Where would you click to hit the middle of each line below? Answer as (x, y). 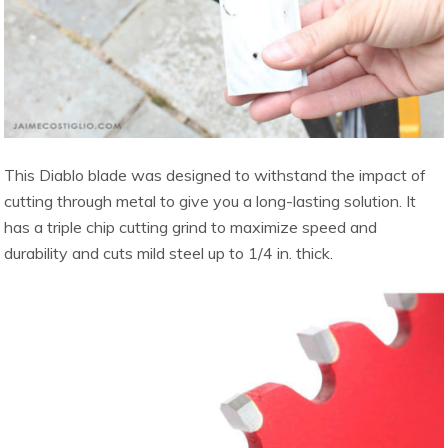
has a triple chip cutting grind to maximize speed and (191, 227)
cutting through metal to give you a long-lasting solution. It (210, 201)
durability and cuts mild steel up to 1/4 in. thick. (169, 253)
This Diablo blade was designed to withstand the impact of (215, 175)
